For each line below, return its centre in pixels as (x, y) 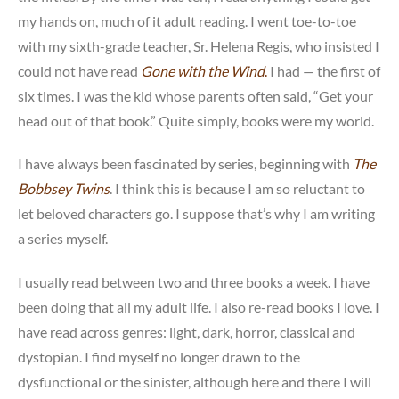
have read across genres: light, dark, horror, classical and (187, 332)
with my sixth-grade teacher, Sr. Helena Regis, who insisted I (199, 45)
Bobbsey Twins (64, 189)
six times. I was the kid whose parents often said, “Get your (195, 95)
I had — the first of (324, 70)
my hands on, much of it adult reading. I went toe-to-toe (187, 20)
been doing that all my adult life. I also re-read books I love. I (199, 307)
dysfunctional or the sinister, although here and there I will (195, 382)
